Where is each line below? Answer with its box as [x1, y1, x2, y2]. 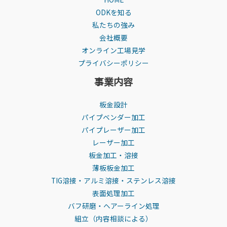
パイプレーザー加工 [82, 124, 145, 135]
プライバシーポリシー [78, 57, 149, 68]
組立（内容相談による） [74, 213, 153, 223]
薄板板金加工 [92, 162, 135, 173]
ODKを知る [95, 7, 132, 17]
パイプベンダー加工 [82, 111, 145, 122]
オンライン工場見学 [82, 45, 145, 55]
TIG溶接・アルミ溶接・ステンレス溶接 [51, 175, 176, 185]
